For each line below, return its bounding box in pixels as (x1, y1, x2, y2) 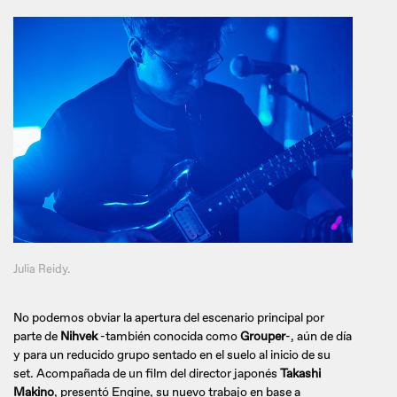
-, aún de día (285, 328, 352, 344)
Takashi (280, 365, 321, 381)
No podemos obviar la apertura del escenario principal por (13, 309, 324, 325)
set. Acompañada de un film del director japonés (13, 365, 280, 381)
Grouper (237, 328, 285, 344)
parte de (13, 328, 58, 344)
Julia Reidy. (13, 261, 70, 276)
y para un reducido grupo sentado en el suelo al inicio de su (13, 346, 331, 362)
